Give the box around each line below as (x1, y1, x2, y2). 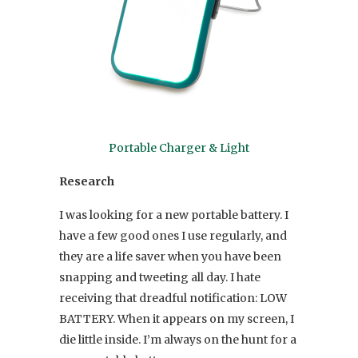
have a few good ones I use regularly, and (59, 228, 287, 243)
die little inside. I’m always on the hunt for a (59, 332, 296, 347)
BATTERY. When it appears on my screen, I (59, 311, 294, 326)
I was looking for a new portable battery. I (59, 207, 288, 222)
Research (59, 173, 114, 189)
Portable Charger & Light (109, 140, 249, 155)
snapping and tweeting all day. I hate (59, 269, 261, 284)
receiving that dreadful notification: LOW (59, 290, 287, 305)
